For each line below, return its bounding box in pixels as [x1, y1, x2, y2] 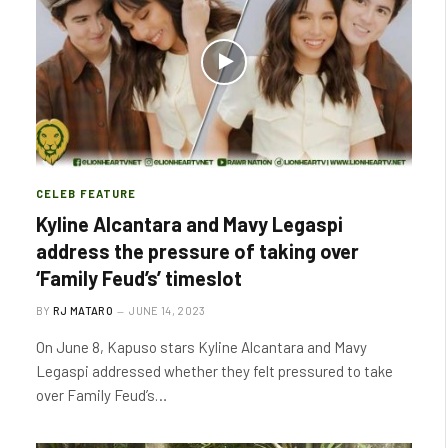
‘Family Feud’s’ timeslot [36, 266, 242, 290]
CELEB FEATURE [36, 187, 137, 200]
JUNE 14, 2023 [129, 304, 206, 317]
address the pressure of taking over [36, 239, 359, 263]
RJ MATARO [53, 304, 113, 317]
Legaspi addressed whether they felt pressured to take [36, 362, 393, 380]
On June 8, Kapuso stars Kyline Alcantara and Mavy [36, 338, 367, 356]
